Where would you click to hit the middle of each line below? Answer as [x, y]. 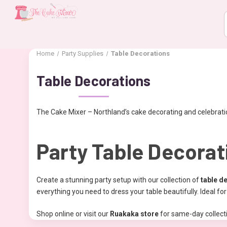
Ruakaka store [134, 214]
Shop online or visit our [73, 214]
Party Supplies [82, 53]
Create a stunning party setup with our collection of [119, 180]
